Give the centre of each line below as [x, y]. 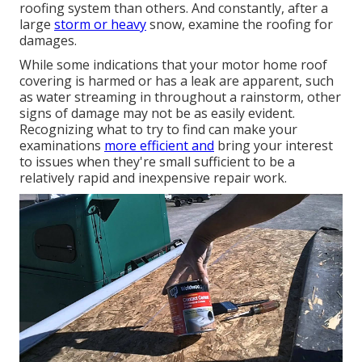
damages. [48, 40]
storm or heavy [100, 24]
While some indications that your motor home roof [173, 64]
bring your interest [274, 145]
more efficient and [159, 145]
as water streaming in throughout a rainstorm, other [180, 97]
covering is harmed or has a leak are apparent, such [177, 80]
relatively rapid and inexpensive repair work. [153, 177]
